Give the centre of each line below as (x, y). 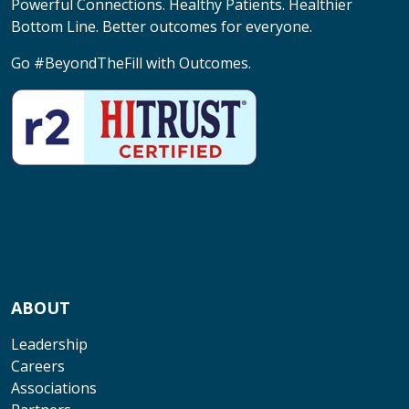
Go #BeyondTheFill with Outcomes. (133, 63)
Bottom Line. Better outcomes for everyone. (163, 26)
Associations (54, 388)
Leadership (49, 344)
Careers (38, 366)
